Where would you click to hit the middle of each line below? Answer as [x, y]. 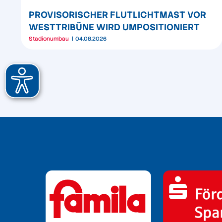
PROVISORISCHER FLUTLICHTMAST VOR [117, 14]
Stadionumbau [49, 38]
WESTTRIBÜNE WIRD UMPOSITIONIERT [114, 27]
